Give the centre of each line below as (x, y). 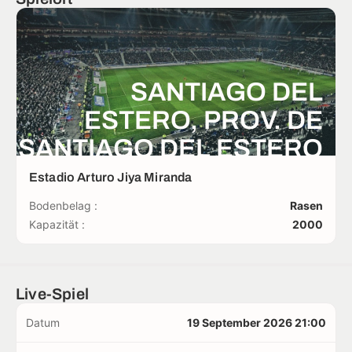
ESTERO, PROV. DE (203, 120)
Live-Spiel (52, 293)
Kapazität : (57, 224)
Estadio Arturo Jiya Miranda (111, 177)
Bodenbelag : (63, 205)
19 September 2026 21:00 (257, 322)
